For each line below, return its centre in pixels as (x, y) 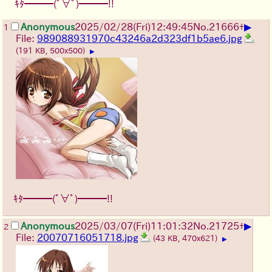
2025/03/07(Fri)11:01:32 (134, 226)
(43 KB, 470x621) (186, 239)
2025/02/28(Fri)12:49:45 (134, 27)
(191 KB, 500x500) (52, 51)
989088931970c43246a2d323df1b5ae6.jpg (140, 39)
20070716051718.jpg (88, 238)
